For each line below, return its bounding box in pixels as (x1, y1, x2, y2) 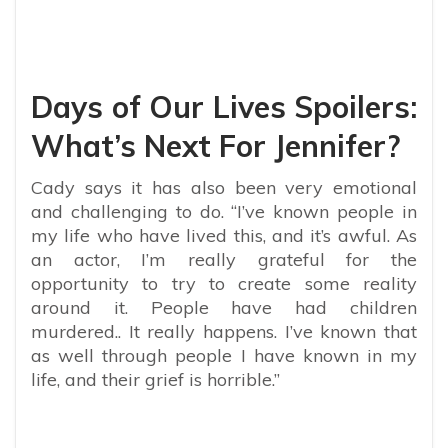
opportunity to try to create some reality (31, 272, 417, 296)
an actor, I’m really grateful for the (31, 248, 417, 272)
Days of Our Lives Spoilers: (31, 88, 417, 127)
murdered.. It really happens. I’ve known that (31, 320, 417, 344)
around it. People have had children (31, 296, 417, 320)
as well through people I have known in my (31, 344, 417, 368)
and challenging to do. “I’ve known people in (31, 200, 417, 224)
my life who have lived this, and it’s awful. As (31, 224, 417, 248)
